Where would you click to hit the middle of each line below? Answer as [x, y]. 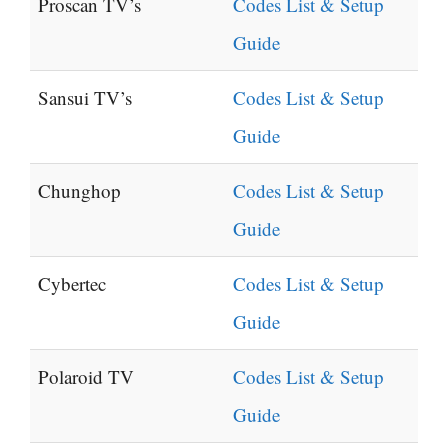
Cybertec [72, 284]
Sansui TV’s [85, 98]
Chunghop [79, 191]
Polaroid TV [86, 377]
